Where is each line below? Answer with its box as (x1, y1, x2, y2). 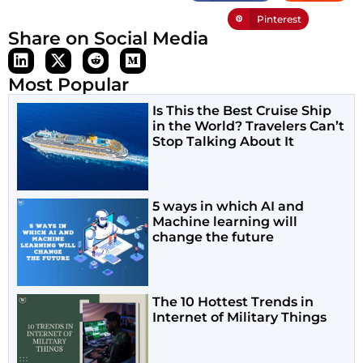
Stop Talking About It (152, 133, 295, 149)
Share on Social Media (8, 27, 208, 49)
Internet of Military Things (152, 310, 327, 326)
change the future (152, 229, 275, 246)
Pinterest (256, 12, 301, 25)
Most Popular (8, 73, 129, 96)
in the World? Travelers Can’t (152, 117, 345, 134)
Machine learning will (152, 214, 298, 230)
